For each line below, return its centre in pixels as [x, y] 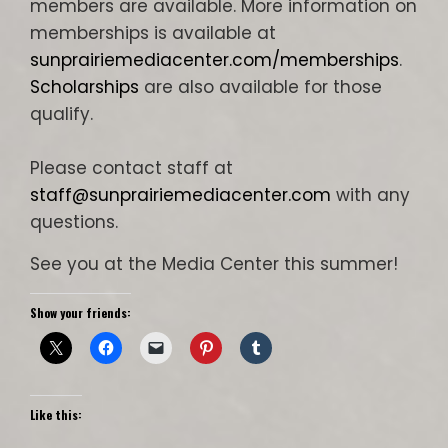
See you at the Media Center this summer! [214, 264]
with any [370, 195]
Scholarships [84, 87]
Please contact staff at [131, 168]
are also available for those [260, 87]
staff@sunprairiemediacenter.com [180, 195]
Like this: [56, 414]
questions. [74, 222]
